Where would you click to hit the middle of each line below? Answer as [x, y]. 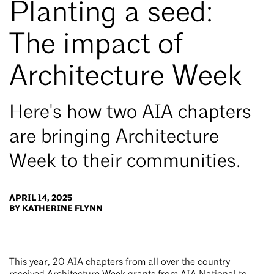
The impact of [96, 46]
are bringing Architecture [114, 138]
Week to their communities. [127, 162]
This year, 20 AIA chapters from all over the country [120, 262]
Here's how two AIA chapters [130, 113]
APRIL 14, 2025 [41, 198]
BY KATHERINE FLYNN [56, 208]
